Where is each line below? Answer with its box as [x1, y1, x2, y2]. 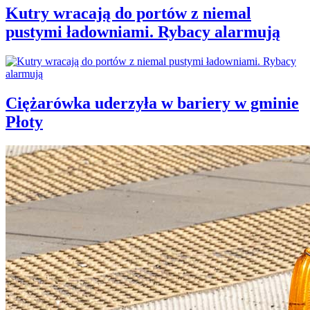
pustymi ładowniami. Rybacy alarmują [6, 22, 280, 41]
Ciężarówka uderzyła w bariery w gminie [6, 93, 299, 112]
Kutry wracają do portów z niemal [6, 3, 251, 22]
